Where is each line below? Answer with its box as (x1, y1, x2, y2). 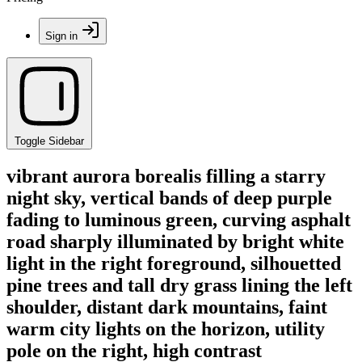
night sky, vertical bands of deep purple (6, 187, 332, 208)
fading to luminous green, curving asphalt (6, 208, 351, 230)
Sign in (45, 30, 78, 42)
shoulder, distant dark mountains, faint (6, 296, 327, 318)
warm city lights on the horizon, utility (6, 318, 325, 339)
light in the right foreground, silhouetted (6, 252, 341, 274)
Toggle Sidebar (15, 135, 84, 147)
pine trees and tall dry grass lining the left (6, 274, 352, 296)
